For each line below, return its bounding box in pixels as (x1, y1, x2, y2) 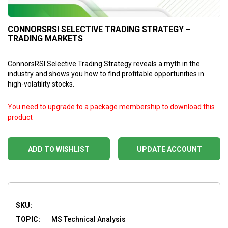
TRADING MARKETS (8, 33, 83, 43)
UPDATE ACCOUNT (136, 145, 202, 153)
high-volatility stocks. (8, 79, 74, 88)
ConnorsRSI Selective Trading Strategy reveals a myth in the (8, 59, 200, 68)
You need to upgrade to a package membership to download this (8, 102, 215, 111)
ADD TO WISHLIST (28, 145, 90, 153)
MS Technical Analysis (51, 215, 126, 223)
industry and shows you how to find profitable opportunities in (8, 69, 204, 78)
